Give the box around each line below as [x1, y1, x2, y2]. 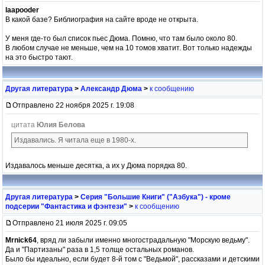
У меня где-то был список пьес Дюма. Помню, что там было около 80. [5, 34, 237, 43]
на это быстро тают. [5, 53, 73, 62]
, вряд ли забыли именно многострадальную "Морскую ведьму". [37, 235, 250, 244]
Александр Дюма [80, 84, 142, 93]
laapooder [5, 5, 39, 14]
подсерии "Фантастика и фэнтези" [5, 202, 127, 211]
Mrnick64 [5, 235, 37, 244]
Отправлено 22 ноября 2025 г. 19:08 [12, 101, 134, 109]
